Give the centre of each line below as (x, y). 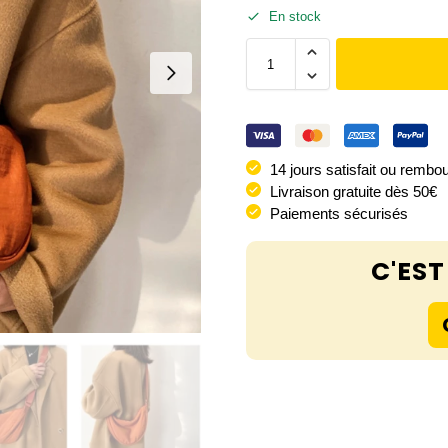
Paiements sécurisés (338, 214)
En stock (294, 17)
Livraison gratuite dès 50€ (353, 192)
